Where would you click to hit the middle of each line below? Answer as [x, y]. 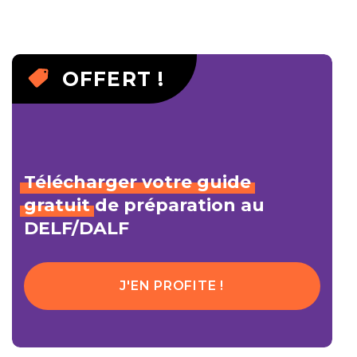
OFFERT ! [113, 79]
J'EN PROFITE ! [172, 286]
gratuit [57, 205]
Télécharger [80, 182]
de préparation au [177, 205]
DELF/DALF [76, 228]
